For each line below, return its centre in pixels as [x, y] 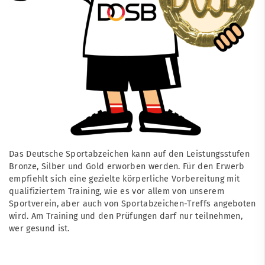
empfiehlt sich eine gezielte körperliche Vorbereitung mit [125, 179]
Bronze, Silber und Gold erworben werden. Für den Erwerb [127, 166]
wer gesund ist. [41, 228]
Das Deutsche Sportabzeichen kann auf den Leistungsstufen [129, 154]
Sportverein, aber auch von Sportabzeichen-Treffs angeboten [132, 203]
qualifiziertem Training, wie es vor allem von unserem [117, 191]
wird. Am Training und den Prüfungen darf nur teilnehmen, [126, 216]
